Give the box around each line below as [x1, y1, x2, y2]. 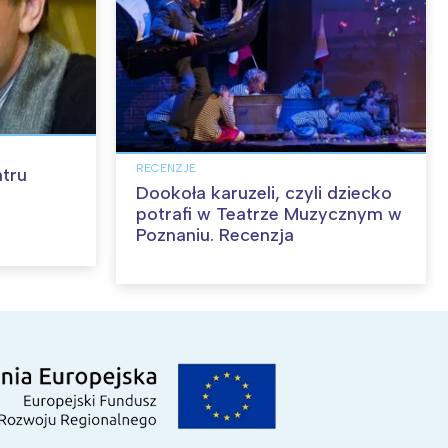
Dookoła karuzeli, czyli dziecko [136, 181, 392, 204]
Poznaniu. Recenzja [136, 223, 294, 246]
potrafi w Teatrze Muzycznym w [136, 202, 402, 225]
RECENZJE [136, 160, 196, 175]
